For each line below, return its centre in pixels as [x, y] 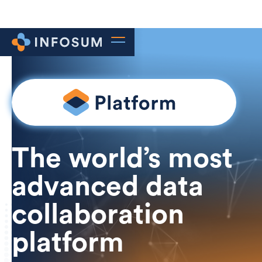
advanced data [108, 186]
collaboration [98, 214]
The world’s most [122, 158]
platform [68, 242]
